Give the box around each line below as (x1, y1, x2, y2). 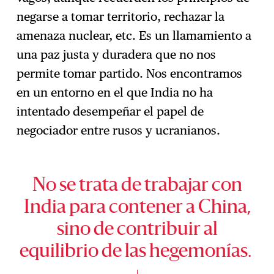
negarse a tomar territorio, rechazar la (17, 9, 225, 24)
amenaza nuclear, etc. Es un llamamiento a (17, 28, 252, 43)
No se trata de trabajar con (32, 177, 242, 195)
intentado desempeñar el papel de (17, 103, 204, 119)
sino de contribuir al (56, 221, 218, 239)
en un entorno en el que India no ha (17, 84, 213, 100)
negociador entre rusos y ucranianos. (17, 122, 224, 138)
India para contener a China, (23, 199, 251, 217)
